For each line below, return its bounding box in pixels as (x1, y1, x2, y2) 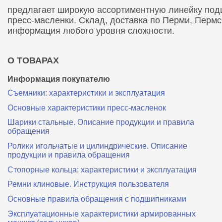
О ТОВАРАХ (7, 55, 59, 65)
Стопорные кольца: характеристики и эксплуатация (7, 165, 197, 174)
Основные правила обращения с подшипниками (7, 194, 186, 203)
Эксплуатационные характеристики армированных (7, 209, 196, 218)
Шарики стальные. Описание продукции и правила (7, 118, 194, 127)
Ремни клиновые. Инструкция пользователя (7, 180, 169, 189)
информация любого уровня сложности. (7, 26, 174, 36)
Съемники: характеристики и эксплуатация (7, 89, 165, 97)
